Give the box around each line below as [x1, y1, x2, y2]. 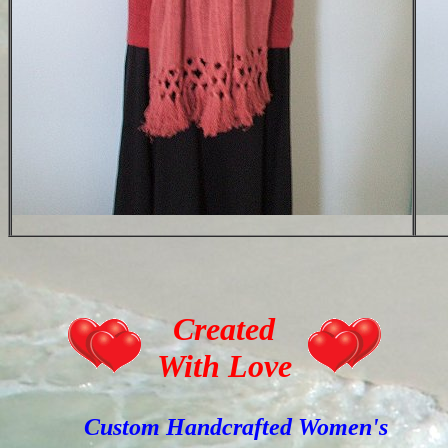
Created [173, 311, 275, 347]
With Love [156, 348, 292, 384]
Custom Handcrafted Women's [60, 414, 388, 441]
